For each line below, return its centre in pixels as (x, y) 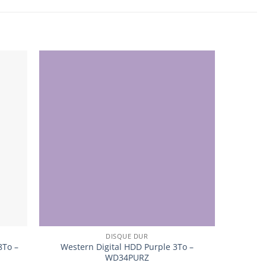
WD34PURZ (127, 257)
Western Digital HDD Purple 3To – (127, 246)
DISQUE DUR (127, 236)
